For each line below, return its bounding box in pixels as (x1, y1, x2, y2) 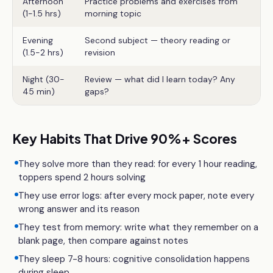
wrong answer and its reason (18, 203, 140, 215)
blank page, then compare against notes (18, 235, 188, 247)
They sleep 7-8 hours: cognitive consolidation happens (18, 253, 250, 265)
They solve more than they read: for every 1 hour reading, (18, 158, 257, 170)
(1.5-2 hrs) (23, 47, 63, 58)
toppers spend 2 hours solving (18, 171, 146, 183)
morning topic (85, 8, 141, 19)
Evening (23, 35, 53, 46)
